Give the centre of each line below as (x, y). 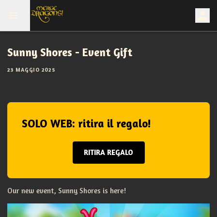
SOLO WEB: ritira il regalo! (86, 123)
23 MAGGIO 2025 (31, 70)
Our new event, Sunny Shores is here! (67, 191)
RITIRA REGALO (108, 152)
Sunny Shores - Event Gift (70, 52)
